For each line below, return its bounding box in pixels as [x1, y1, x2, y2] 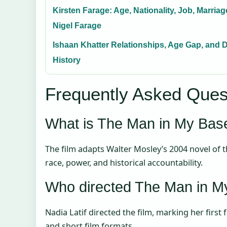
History [53, 56, 81, 65]
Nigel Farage [53, 21, 101, 30]
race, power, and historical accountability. [45, 157, 203, 169]
